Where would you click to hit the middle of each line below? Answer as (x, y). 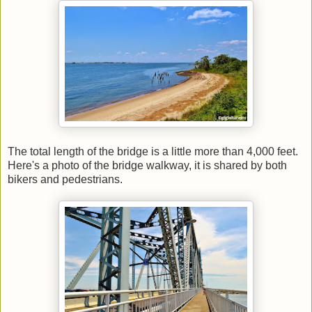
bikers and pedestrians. (65, 180)
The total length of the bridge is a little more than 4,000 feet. (153, 152)
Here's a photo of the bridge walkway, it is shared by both (147, 166)
